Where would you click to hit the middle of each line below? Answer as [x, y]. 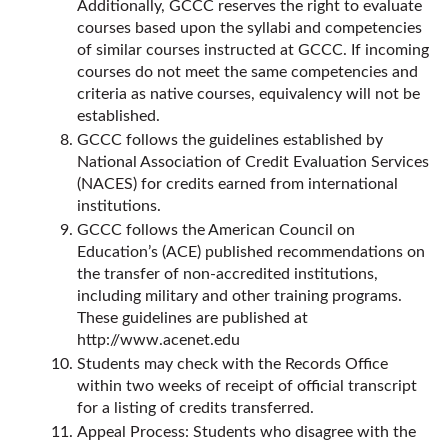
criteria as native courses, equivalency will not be [248, 94]
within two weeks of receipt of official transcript [247, 386]
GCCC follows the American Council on [216, 230]
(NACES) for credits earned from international [237, 184]
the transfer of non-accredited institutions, [227, 274]
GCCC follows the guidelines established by [230, 140]
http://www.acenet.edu [158, 340]
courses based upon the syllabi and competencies [249, 28]
